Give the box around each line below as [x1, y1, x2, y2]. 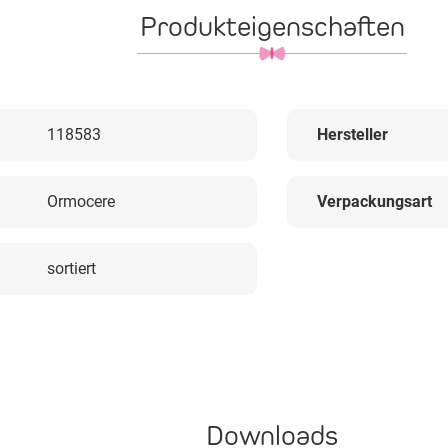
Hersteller [317, 125, 388, 144]
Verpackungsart [317, 192, 432, 211]
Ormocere [47, 192, 115, 211]
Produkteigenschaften [139, 10, 405, 43]
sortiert [47, 259, 96, 278]
